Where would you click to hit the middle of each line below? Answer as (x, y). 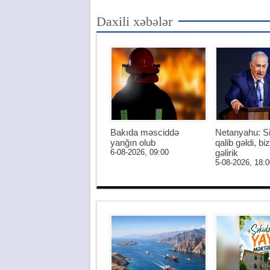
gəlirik (226, 153)
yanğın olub (133, 143)
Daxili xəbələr (134, 21)
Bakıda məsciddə (144, 132)
